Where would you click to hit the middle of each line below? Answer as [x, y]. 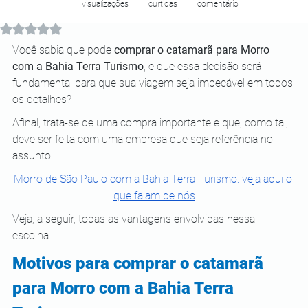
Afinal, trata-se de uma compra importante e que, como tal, [152, 123]
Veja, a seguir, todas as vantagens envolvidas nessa [135, 219]
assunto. [33, 156]
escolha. [32, 235]
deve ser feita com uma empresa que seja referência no [144, 139]
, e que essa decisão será [204, 66]
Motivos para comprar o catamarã [140, 263]
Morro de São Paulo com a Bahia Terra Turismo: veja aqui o [154, 179]
